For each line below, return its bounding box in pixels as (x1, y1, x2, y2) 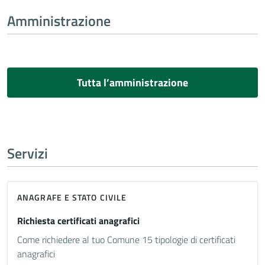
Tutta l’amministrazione (77, 75, 188, 91)
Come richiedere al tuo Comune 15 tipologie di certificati (17, 232, 235, 247)
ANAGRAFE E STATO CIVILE (17, 191, 127, 203)
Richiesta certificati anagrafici (17, 214, 140, 228)
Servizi (7, 143, 48, 164)
